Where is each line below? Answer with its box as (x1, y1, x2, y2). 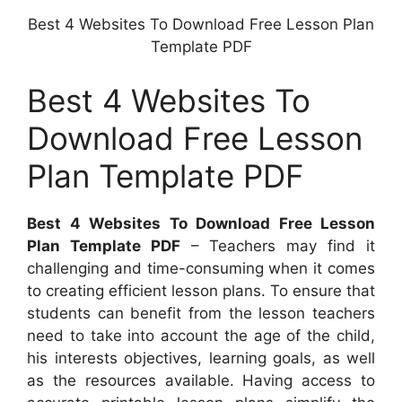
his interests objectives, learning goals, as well (27, 348, 375, 367)
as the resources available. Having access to (27, 371, 375, 389)
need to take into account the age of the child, (27, 326, 375, 345)
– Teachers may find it (179, 236, 376, 255)
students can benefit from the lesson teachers (27, 303, 375, 322)
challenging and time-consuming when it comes (27, 258, 375, 277)
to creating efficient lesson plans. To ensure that (27, 281, 375, 300)
